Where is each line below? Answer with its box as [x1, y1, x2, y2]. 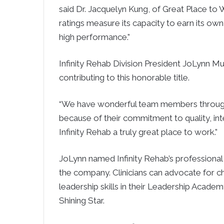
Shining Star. [59, 195, 104, 205]
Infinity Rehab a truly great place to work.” [59, 127, 217, 137]
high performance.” [59, 32, 130, 42]
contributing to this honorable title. [59, 72, 189, 82]
